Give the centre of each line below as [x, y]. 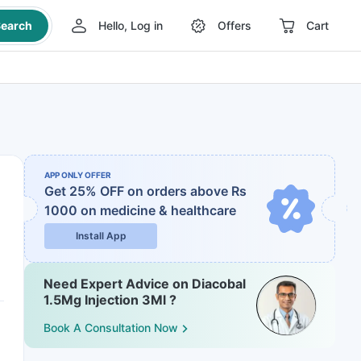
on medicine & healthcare [158, 210]
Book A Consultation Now [111, 328]
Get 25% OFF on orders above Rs [145, 191]
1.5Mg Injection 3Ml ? [110, 300]
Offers [234, 25]
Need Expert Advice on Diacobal [145, 284]
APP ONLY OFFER [78, 175]
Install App [101, 236]
